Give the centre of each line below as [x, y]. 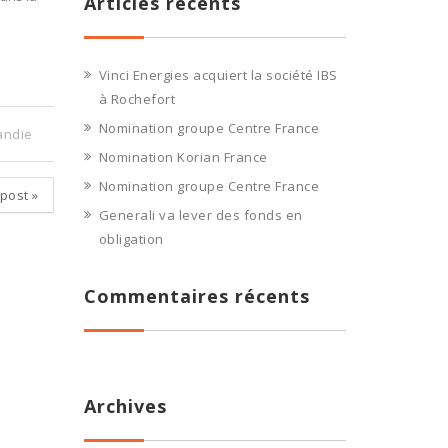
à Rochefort [136, 99]
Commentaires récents [196, 296]
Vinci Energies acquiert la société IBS [218, 75]
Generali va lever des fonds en [200, 215]
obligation [131, 239]
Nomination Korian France [183, 157]
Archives [125, 406]
